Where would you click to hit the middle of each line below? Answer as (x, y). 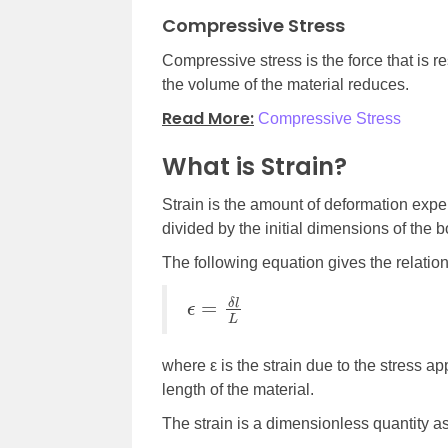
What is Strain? (254, 167)
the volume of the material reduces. (285, 85)
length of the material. (238, 390)
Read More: (208, 119)
